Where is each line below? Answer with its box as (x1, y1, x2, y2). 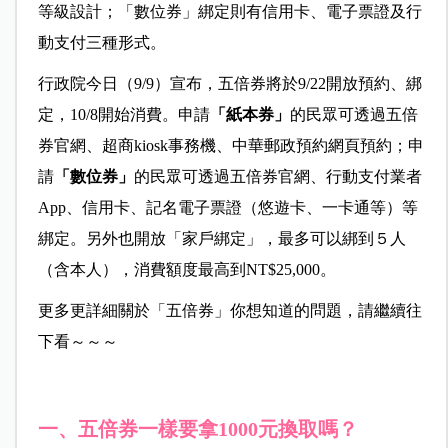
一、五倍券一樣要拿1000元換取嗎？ (37, 418, 358, 441)
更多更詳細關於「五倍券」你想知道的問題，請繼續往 (37, 302, 422, 320)
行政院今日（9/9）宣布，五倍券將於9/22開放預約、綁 (37, 75, 422, 93)
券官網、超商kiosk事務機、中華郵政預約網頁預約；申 (37, 137, 424, 155)
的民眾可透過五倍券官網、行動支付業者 (133, 168, 422, 186)
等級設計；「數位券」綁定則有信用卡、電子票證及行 (37, 3, 422, 21)
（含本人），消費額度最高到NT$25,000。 (37, 261, 336, 279)
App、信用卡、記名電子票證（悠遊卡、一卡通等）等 (37, 199, 418, 217)
